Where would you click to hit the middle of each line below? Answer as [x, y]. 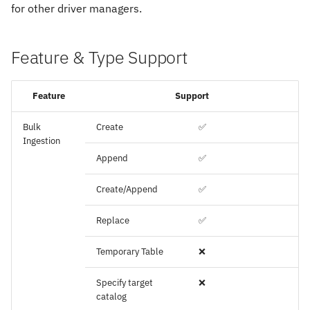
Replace [113, 220]
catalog [111, 296]
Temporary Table [130, 251]
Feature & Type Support [99, 57]
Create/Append [127, 189]
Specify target [125, 282]
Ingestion [42, 140]
